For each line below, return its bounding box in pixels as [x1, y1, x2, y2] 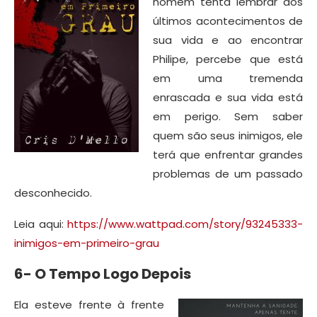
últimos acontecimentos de [153, 13, 303, 28]
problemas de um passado [153, 166, 303, 181]
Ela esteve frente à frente [14, 296, 164, 312]
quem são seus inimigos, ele [153, 127, 303, 143]
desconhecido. [14, 185, 92, 200]
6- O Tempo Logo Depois [14, 263, 191, 284]
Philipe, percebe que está [153, 51, 303, 67]
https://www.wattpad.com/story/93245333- [67, 216, 303, 231]
